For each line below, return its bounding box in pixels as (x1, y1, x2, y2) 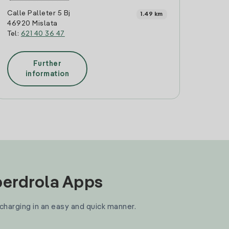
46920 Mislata (7, 20, 58, 27)
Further (33, 60, 62, 67)
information (25, 70, 70, 78)
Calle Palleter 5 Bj (7, 10, 71, 17)
